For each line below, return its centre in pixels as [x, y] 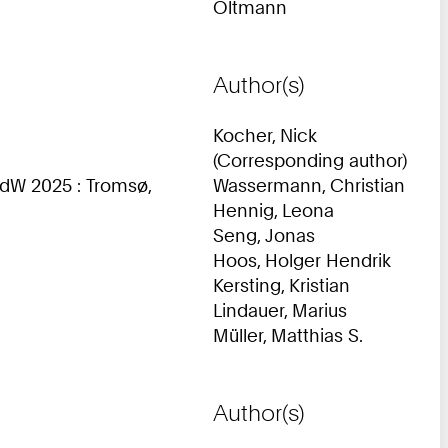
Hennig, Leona [273, 209]
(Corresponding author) [310, 159]
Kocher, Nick [265, 134]
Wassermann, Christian [309, 184]
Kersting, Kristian [281, 284]
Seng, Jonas [264, 234]
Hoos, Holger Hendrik [302, 259]
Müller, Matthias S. [288, 334]
